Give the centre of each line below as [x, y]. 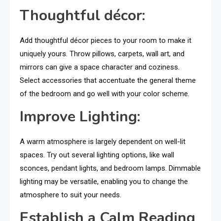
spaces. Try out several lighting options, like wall [97, 155]
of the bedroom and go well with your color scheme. [105, 94]
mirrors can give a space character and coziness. [100, 67]
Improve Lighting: [80, 117]
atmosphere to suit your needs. [71, 195]
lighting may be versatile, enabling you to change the [104, 182]
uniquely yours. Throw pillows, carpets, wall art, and [102, 54]
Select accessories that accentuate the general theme [108, 81]
